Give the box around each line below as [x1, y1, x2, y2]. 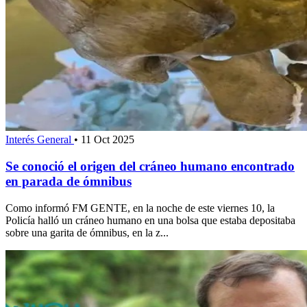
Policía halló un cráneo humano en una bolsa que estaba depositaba [5, 214, 295, 226]
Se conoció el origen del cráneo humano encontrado [5, 158, 295, 173]
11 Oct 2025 [81, 134, 134, 146]
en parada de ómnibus [5, 173, 132, 188]
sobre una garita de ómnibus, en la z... [5, 226, 169, 238]
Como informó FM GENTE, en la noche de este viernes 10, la [5, 201, 275, 214]
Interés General [5, 134, 74, 146]
